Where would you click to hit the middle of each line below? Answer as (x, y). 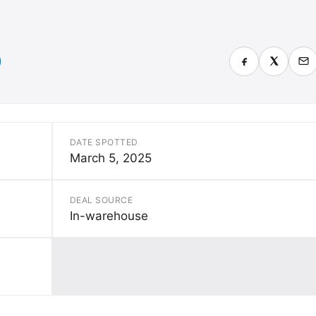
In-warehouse (109, 215)
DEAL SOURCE (102, 200)
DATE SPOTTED (104, 142)
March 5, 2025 (111, 158)
